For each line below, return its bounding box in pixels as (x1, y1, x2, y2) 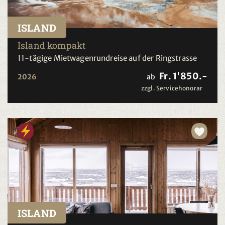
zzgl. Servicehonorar (141, 84, 202, 92)
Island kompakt (18, 39, 86, 52)
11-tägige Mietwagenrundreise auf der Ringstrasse (18, 53, 197, 63)
